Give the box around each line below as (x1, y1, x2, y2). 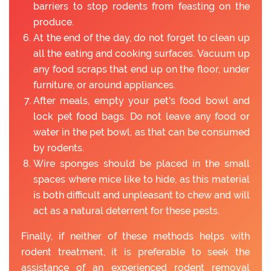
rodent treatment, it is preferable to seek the (21, 246, 250, 258)
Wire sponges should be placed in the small (33, 158, 250, 170)
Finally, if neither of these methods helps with (21, 230, 250, 243)
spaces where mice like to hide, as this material (33, 174, 250, 186)
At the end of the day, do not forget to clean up (33, 32, 250, 44)
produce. (33, 16, 74, 28)
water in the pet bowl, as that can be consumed (33, 126, 250, 139)
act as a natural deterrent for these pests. (33, 205, 220, 217)
